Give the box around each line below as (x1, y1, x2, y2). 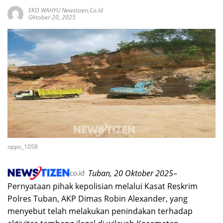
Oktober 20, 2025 (28, 12, 76, 21)
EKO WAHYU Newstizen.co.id (28, 5, 103, 14)
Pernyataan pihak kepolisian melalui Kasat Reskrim (7, 181, 198, 192)
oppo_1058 (7, 142, 38, 151)
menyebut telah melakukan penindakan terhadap (7, 206, 193, 217)
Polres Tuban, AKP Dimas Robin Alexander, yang (7, 193, 188, 205)
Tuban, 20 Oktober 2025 (86, 167, 173, 179)
